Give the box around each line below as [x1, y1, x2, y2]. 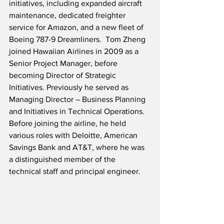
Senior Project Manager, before [9, 59, 119, 68]
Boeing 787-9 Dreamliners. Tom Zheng [9, 35, 147, 44]
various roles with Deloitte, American [9, 131, 139, 140]
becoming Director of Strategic [9, 71, 118, 80]
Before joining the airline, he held [9, 119, 128, 128]
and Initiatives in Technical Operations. [9, 107, 148, 116]
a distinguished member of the [9, 155, 117, 164]
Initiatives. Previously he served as [9, 83, 130, 92]
